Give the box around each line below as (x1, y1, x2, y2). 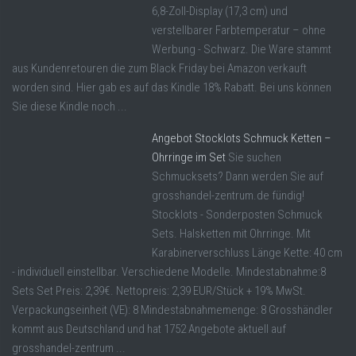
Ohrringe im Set (152, 150, 226, 165)
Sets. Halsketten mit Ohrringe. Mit (152, 226, 311, 242)
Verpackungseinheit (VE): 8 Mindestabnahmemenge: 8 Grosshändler (12, 303, 333, 318)
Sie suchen (228, 150, 281, 165)
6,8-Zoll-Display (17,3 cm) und (152, 4, 288, 19)
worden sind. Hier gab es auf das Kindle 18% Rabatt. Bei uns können (12, 80, 331, 95)
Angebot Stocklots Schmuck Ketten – (152, 131, 331, 146)
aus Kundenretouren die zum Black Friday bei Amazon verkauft (12, 61, 307, 76)
